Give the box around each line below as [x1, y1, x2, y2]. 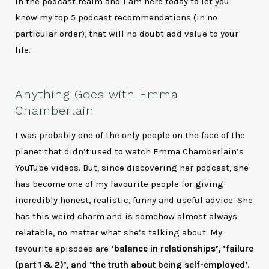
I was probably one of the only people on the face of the [15, 129, 246, 141]
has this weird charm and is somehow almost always [15, 210, 238, 222]
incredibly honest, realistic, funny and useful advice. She [15, 194, 253, 205]
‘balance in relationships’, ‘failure [111, 243, 254, 254]
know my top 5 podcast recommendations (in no [15, 12, 218, 23]
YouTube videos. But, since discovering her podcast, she [15, 162, 249, 173]
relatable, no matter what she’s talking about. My [15, 226, 223, 238]
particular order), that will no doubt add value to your [15, 28, 239, 40]
